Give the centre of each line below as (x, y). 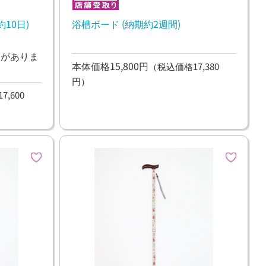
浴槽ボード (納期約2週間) (126, 23)
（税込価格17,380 (183, 66)
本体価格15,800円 (110, 66)
